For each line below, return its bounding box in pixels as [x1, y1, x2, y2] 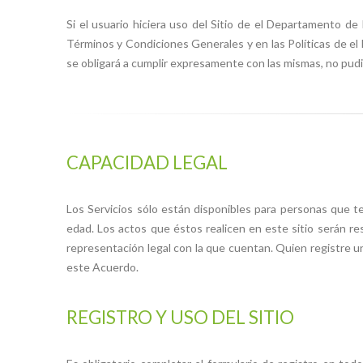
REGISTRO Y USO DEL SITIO [66, 305, 294, 328]
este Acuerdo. [66, 259, 139, 274]
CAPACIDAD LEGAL [66, 151, 228, 173]
